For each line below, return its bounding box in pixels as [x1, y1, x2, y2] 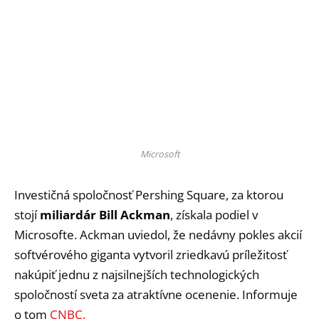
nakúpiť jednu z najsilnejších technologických [14, 266, 259, 283]
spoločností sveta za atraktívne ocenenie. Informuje [14, 286, 298, 303]
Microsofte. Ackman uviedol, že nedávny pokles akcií [14, 226, 302, 243]
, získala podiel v [170, 206, 258, 223]
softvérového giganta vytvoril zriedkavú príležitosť [14, 246, 287, 263]
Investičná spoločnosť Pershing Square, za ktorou [14, 186, 283, 203]
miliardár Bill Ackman [40, 206, 170, 223]
